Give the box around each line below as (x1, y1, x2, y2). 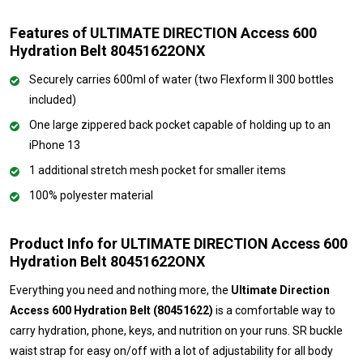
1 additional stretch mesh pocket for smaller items (29, 163, 286, 177)
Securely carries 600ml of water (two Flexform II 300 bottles (29, 72, 334, 86)
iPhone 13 (29, 138, 80, 152)
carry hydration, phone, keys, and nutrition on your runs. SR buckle (10, 323, 343, 337)
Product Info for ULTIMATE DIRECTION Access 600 (10, 234, 348, 252)
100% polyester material (29, 188, 153, 202)
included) (29, 92, 76, 106)
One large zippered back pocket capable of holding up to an (29, 117, 331, 131)
